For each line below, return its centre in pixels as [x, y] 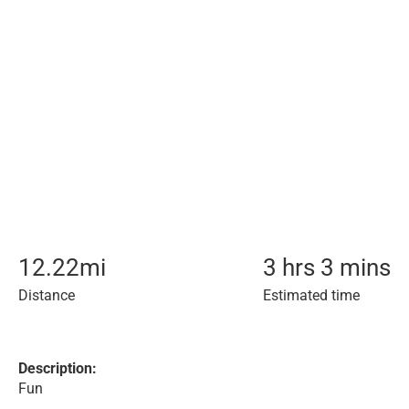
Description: [58, 368]
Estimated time [311, 295]
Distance [47, 295]
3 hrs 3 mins [327, 267]
